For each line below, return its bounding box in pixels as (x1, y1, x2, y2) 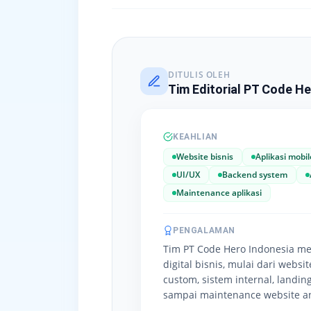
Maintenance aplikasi (176, 187, 262, 199)
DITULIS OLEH (168, 69, 230, 81)
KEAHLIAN (173, 132, 218, 142)
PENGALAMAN (173, 226, 235, 235)
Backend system (222, 169, 287, 180)
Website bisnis (176, 151, 233, 162)
